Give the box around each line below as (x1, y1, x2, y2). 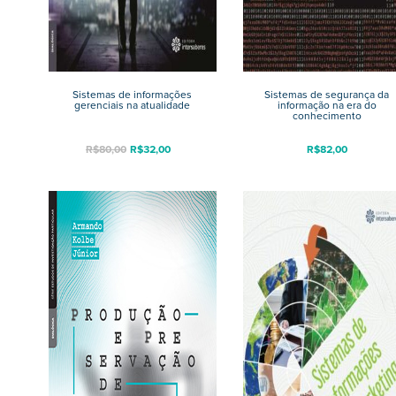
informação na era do (278, 97, 377, 113)
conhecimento (293, 108, 362, 124)
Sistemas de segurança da (264, 87, 390, 103)
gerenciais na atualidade (74, 97, 191, 113)
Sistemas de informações (72, 87, 193, 103)
